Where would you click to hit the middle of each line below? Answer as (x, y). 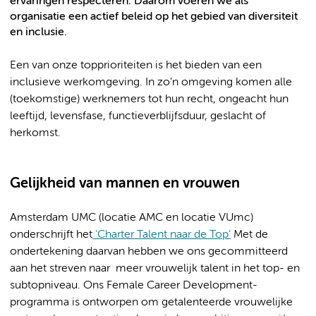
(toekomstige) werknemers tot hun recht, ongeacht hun (149, 99)
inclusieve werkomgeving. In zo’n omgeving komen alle (151, 83)
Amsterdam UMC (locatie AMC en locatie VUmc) (132, 218)
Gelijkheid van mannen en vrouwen (125, 184)
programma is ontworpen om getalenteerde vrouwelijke (151, 303)
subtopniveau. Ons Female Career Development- (134, 286)
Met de (249, 235)
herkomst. (35, 133)
